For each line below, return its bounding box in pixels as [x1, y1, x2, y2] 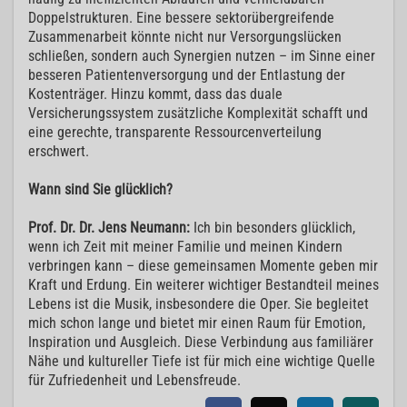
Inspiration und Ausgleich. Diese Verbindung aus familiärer [28, 333, 373, 352]
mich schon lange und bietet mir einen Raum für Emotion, [28, 314, 365, 333]
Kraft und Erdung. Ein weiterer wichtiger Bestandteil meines [28, 276, 379, 294]
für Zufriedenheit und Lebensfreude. [28, 372, 241, 390]
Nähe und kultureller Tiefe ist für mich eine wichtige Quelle [28, 352, 375, 371]
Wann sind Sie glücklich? [28, 181, 173, 199]
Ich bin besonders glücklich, [194, 219, 355, 237]
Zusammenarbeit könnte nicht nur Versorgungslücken [28, 28, 342, 46]
